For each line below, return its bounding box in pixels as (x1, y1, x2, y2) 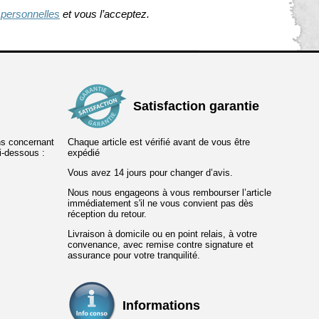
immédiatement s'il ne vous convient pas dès (68, 198, 253, 209)
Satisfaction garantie (133, 99, 259, 114)
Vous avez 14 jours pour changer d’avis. (68, 167, 233, 179)
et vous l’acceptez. (60, 8, 150, 21)
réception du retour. (68, 209, 147, 220)
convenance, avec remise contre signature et (68, 239, 253, 251)
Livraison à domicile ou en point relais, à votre (68, 229, 257, 240)
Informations (122, 298, 200, 313)
